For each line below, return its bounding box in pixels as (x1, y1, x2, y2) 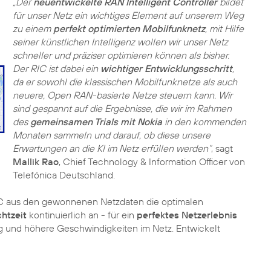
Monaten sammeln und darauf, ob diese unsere (12, 129, 211, 141)
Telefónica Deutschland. (12, 169, 115, 181)
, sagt (211, 142, 233, 154)
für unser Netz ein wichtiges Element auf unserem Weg (12, 9, 244, 21)
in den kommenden (162, 116, 246, 128)
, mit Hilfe (204, 22, 244, 34)
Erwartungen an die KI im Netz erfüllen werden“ (12, 142, 211, 154)
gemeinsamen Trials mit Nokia (30, 116, 162, 128)
